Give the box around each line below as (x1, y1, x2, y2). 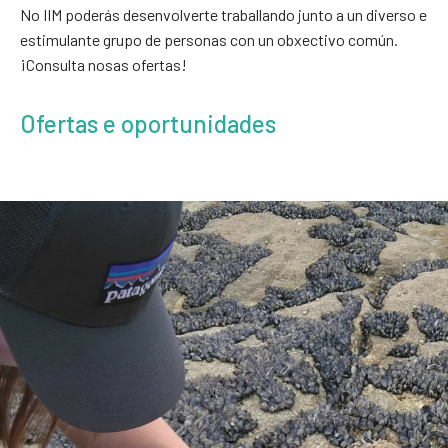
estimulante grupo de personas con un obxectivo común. (20, 30, 398, 49)
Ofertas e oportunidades (20, 109, 276, 138)
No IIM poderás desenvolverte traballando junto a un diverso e (20, 5, 427, 24)
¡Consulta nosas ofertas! (20, 55, 187, 74)
